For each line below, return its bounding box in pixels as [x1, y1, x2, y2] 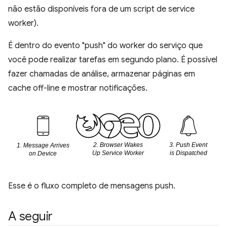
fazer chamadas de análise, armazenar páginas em [8, 69, 195, 80]
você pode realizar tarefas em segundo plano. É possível [8, 55, 217, 65]
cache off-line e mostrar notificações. [8, 83, 147, 94]
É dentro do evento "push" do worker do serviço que [8, 41, 203, 51]
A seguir [8, 208, 53, 224]
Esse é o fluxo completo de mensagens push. [8, 180, 175, 191]
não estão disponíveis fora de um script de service [8, 4, 195, 15]
